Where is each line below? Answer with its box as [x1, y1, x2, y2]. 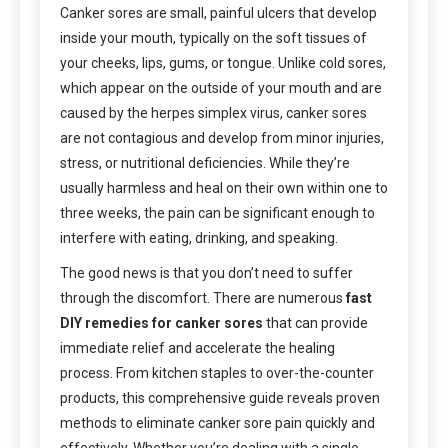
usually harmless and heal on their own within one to [60, 179, 388, 196]
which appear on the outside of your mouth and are [60, 79, 382, 96]
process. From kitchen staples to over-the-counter [60, 364, 374, 381]
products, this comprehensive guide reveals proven [60, 389, 380, 406]
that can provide [263, 314, 368, 331]
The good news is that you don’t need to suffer [60, 264, 353, 281]
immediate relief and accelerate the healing [60, 339, 335, 356]
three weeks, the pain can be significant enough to [60, 204, 375, 221]
